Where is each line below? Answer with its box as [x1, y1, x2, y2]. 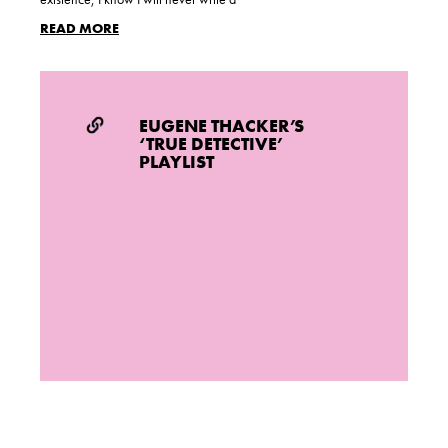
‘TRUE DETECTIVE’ [139, 132, 284, 156]
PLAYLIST [139, 150, 215, 174]
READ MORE [40, 19, 119, 38]
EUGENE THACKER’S [139, 114, 305, 138]
